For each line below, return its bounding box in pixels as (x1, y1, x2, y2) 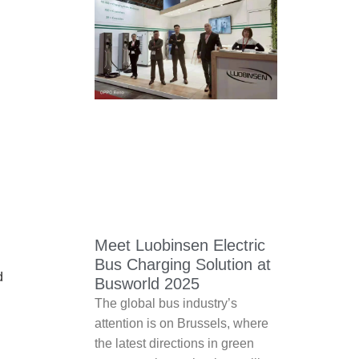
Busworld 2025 (95, 275, 200, 293)
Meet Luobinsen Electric (95, 236, 265, 255)
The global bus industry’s (95, 296, 237, 311)
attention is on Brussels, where (95, 317, 268, 331)
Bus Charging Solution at (95, 256, 271, 274)
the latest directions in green (95, 337, 254, 351)
